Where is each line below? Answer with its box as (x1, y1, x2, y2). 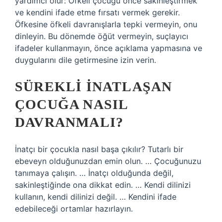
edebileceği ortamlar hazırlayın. (15, 204, 133, 214)
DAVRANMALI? (15, 114, 124, 130)
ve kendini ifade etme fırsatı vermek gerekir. (15, 7, 180, 17)
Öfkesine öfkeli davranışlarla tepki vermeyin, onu (15, 19, 197, 29)
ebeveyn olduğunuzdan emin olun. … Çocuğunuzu (15, 156, 201, 166)
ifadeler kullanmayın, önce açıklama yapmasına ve (15, 43, 202, 53)
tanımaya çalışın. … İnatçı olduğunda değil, (15, 168, 173, 178)
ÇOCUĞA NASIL (15, 97, 128, 112)
